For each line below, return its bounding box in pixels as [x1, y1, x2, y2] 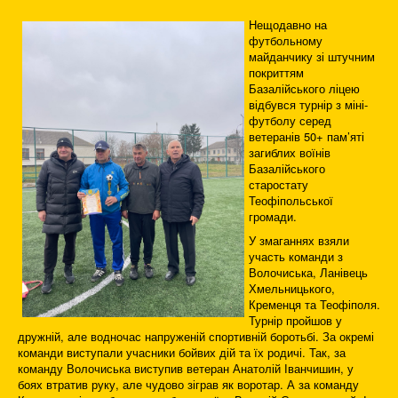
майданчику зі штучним [249, 48, 375, 66]
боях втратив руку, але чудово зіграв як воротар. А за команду [18, 376, 359, 394]
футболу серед [249, 112, 331, 130]
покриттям [249, 64, 304, 82]
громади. [249, 208, 297, 226]
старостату [249, 176, 308, 194]
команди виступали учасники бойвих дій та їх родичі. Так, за [18, 344, 346, 362]
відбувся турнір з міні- [249, 96, 368, 114]
